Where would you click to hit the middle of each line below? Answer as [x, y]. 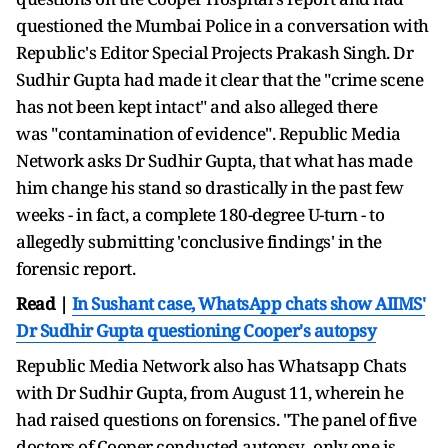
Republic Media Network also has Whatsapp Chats [211, 365]
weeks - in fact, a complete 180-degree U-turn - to [200, 214]
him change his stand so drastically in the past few [210, 187]
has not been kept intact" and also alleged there [196, 106]
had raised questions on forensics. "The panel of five [216, 419]
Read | [44, 303]
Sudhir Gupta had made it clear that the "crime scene [219, 79]
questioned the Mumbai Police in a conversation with [222, 25]
